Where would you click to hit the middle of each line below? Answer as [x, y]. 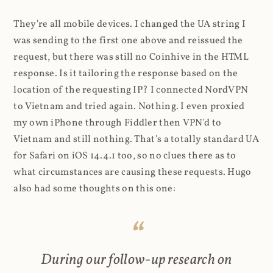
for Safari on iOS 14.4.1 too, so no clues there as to [125, 156]
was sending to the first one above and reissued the [128, 41]
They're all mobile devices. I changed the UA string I [130, 25]
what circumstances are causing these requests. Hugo [133, 173]
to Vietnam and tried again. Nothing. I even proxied [129, 107]
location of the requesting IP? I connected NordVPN [131, 90]
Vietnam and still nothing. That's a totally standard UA [136, 140]
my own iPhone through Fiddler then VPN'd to [118, 123]
